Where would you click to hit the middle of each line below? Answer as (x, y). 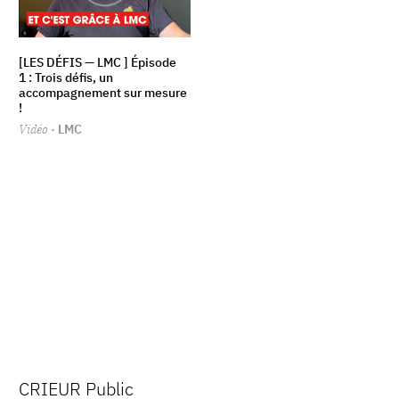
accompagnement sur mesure (103, 93)
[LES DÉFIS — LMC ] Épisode (98, 63)
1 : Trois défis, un (66, 78)
